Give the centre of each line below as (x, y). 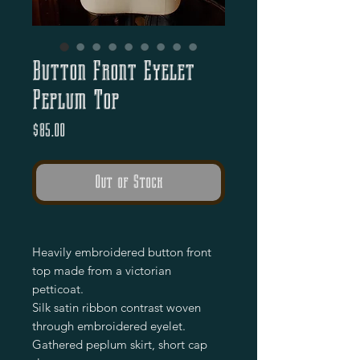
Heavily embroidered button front (122, 252)
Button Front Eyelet (113, 70)
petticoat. (58, 288)
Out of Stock (129, 182)
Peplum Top (76, 99)
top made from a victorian (102, 270)
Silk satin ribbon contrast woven (117, 307)
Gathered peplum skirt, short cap (120, 344)
